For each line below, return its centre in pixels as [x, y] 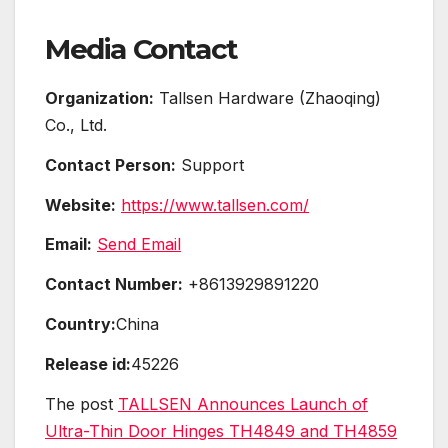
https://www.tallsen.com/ [215, 204]
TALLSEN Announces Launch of [243, 403]
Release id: [88, 363]
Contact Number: [114, 284]
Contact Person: [110, 164]
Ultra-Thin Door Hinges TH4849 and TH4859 [221, 430]
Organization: [99, 98]
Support [210, 164]
